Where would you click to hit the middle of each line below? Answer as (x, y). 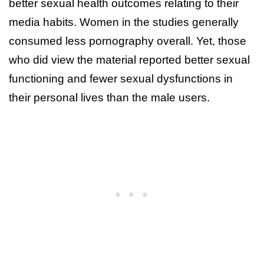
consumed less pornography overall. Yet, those (128, 41)
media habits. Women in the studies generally (124, 22)
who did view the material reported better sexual (129, 60)
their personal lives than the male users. (109, 97)
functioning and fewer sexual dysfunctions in (121, 78)
